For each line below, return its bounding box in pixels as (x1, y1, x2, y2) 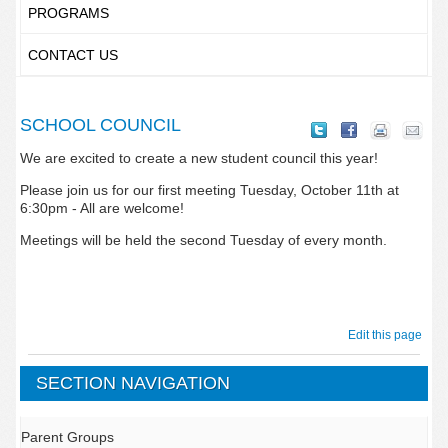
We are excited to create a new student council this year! (19, 150, 378, 166)
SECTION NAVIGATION (36, 373, 231, 393)
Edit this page (348, 328, 429, 342)
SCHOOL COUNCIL (19, 115, 181, 135)
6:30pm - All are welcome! (19, 200, 184, 216)
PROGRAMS (27, 5, 109, 21)
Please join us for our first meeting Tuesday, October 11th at (19, 182, 399, 198)
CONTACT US (27, 47, 118, 63)
